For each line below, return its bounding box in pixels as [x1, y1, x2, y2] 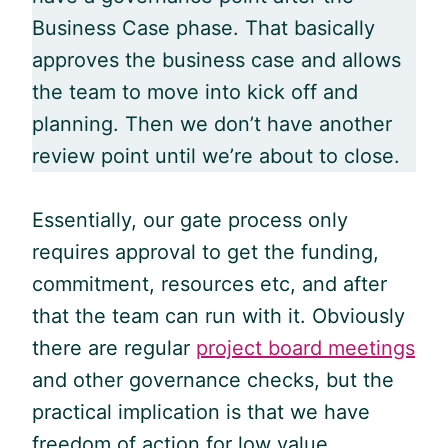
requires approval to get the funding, [32, 239, 379, 264]
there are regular [32, 335, 196, 360]
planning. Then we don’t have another [32, 111, 392, 136]
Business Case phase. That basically [32, 15, 375, 40]
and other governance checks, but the [32, 367, 394, 392]
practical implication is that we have [32, 399, 370, 424]
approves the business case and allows [32, 47, 401, 72]
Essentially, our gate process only [32, 207, 348, 232]
